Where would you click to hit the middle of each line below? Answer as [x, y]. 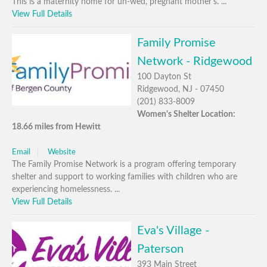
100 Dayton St [164, 77]
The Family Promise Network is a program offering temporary [124, 164]
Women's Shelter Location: [186, 114]
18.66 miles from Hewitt [56, 127]
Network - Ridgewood [195, 61]
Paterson [160, 249]
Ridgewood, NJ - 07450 [181, 89]
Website [62, 152]
